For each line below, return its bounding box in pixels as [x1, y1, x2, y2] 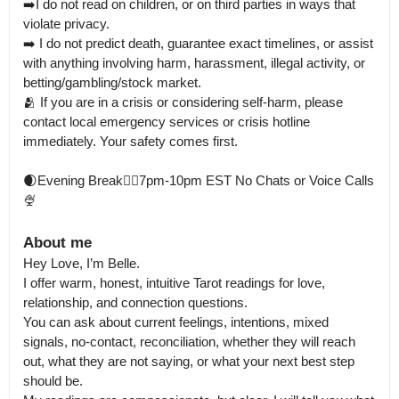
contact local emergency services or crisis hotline [23, 114, 310, 129]
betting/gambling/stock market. [23, 75, 201, 90]
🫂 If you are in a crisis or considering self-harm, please [23, 94, 343, 110]
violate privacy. [23, 16, 110, 31]
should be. [23, 373, 83, 388]
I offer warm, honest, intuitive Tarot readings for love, [23, 275, 325, 290]
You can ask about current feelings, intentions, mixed [23, 314, 329, 330]
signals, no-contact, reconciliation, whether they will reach [23, 334, 355, 349]
